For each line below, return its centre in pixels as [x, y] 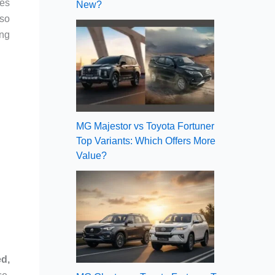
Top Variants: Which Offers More [146, 141]
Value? [91, 155]
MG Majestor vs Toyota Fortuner [145, 126]
